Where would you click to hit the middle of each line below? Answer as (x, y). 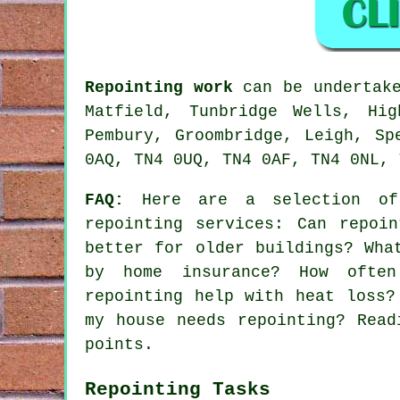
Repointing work (159, 87)
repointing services (180, 224)
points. (119, 344)
